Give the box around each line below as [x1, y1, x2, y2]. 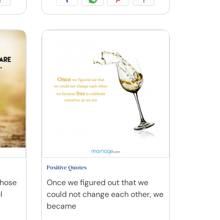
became [46, 201, 76, 211]
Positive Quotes [46, 164, 86, 171]
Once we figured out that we [46, 177, 148, 188]
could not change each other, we [46, 189, 164, 199]
